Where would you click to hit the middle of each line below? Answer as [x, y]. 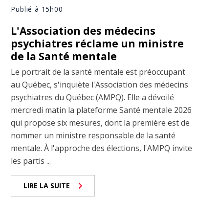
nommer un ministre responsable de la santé [93, 135]
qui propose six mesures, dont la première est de [100, 122]
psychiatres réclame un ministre [98, 43]
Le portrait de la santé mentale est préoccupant [98, 72]
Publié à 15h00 [37, 9]
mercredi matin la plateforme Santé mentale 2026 [101, 110]
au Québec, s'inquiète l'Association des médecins [100, 84]
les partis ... [31, 161]
